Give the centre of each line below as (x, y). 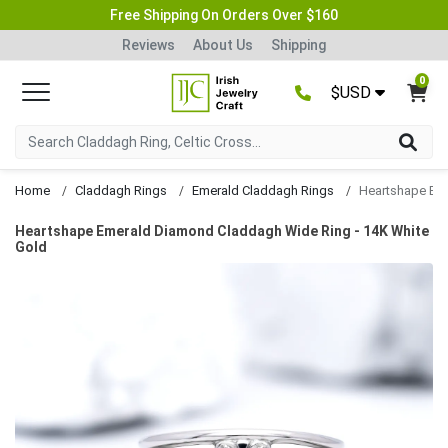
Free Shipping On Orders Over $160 (224, 14)
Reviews (148, 44)
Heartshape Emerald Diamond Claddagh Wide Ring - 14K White (222, 230)
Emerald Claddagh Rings (263, 190)
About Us (223, 44)
